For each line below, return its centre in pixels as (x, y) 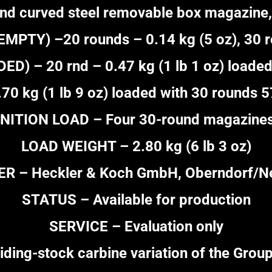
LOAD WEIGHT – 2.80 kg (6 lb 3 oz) (136, 147)
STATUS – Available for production (136, 200)
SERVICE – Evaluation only (136, 227)
